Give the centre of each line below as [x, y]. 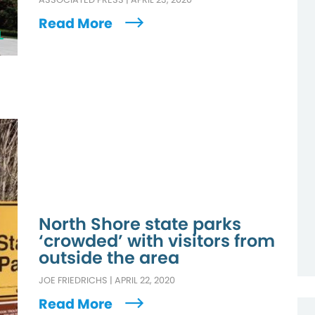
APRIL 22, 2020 [145, 280]
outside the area [109, 257]
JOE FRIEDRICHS [73, 280]
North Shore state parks [140, 224]
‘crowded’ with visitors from [157, 240]
